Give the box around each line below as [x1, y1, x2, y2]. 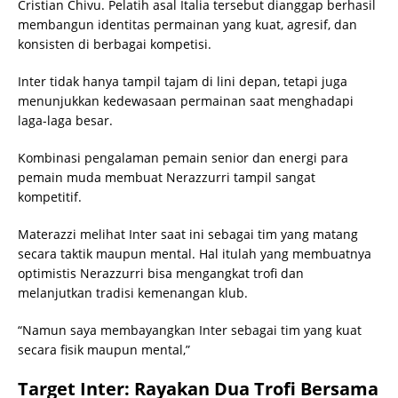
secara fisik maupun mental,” [18, 340, 190, 358]
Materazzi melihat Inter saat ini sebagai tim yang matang [18, 225, 358, 243]
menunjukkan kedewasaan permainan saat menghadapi [18, 92, 354, 109]
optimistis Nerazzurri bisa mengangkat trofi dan [18, 264, 304, 282]
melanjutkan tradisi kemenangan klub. [18, 283, 248, 301]
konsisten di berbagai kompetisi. [18, 35, 211, 52]
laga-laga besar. [18, 111, 113, 129]
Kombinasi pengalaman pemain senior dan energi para [18, 148, 348, 166]
